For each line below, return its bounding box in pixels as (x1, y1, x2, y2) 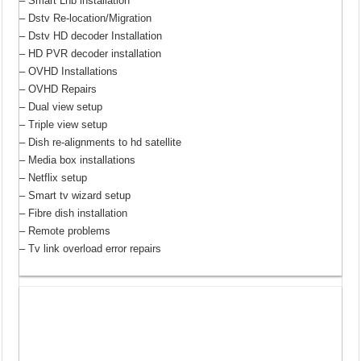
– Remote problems (19, 224, 111, 237)
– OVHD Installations (19, 64, 118, 77)
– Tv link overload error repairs (19, 242, 162, 255)
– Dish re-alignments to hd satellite (19, 135, 182, 148)
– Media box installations (19, 153, 136, 166)
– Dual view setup (19, 100, 103, 113)
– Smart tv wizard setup (19, 189, 131, 201)
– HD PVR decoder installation (19, 47, 162, 60)
